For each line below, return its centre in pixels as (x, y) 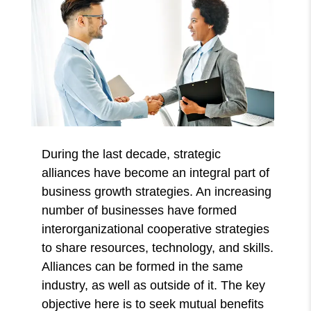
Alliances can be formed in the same (143, 266)
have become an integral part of (182, 173)
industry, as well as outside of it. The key (154, 285)
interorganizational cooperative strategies (156, 229)
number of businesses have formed (140, 210)
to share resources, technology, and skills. (158, 247)
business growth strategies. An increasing (157, 191)
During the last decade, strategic (132, 154)
